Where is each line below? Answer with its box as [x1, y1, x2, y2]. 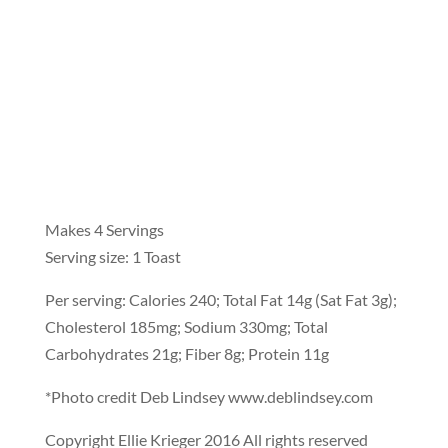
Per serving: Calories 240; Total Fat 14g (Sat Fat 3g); [44, 289, 397, 309]
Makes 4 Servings [44, 219, 164, 239]
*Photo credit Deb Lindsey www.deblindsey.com [44, 386, 373, 406]
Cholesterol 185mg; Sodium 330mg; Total [44, 316, 328, 336]
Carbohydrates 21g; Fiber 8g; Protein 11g [44, 343, 329, 363]
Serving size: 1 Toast [44, 246, 181, 266]
